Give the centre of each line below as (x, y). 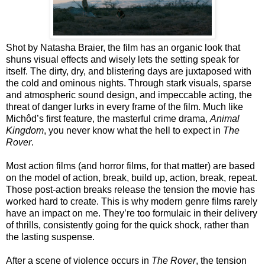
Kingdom (25, 130)
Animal (225, 118)
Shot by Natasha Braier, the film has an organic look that (123, 47)
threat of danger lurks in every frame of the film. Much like (125, 106)
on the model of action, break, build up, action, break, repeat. (132, 177)
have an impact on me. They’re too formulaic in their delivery (132, 213)
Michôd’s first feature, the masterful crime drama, (108, 118)
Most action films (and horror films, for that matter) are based (130, 166)
